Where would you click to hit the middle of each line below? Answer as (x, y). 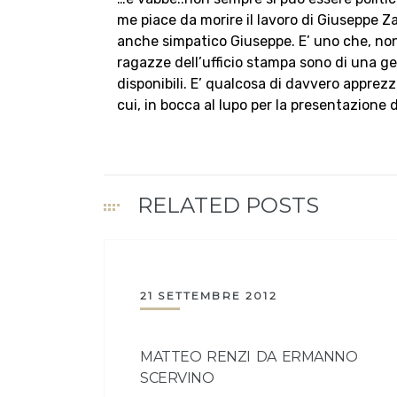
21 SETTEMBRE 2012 (209, 296)
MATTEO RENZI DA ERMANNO (249, 357)
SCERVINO (177, 378)
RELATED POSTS (228, 206)
